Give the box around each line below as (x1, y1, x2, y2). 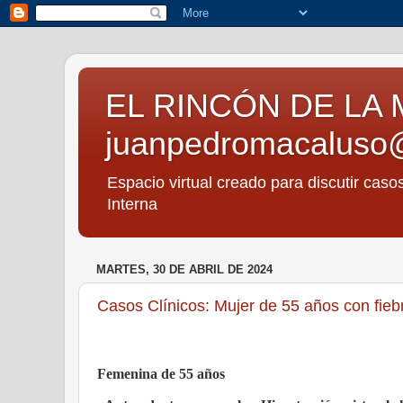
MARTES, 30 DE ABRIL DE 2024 (96, 263, 273, 277)
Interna (107, 195, 157, 213)
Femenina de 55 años (97, 365, 225, 381)
